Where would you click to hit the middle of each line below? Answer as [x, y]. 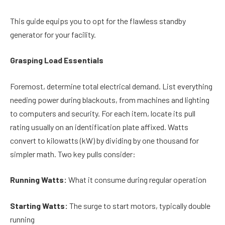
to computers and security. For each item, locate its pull [103, 113]
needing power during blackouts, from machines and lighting [110, 99]
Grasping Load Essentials [57, 60]
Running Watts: [38, 180]
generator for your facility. [53, 34]
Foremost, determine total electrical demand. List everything [111, 86]
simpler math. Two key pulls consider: [73, 154]
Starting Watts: [39, 205]
